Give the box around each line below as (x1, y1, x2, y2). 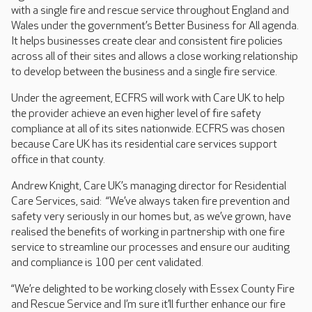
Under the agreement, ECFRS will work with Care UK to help (11, 92, 285, 105)
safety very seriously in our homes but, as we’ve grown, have (11, 210, 291, 224)
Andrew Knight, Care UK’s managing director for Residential (11, 180, 286, 193)
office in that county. (11, 153, 105, 166)
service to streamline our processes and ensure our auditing (11, 241, 290, 254)
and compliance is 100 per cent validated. (11, 256, 203, 270)
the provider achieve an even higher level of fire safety (11, 107, 261, 120)
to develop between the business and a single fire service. (11, 65, 277, 79)
